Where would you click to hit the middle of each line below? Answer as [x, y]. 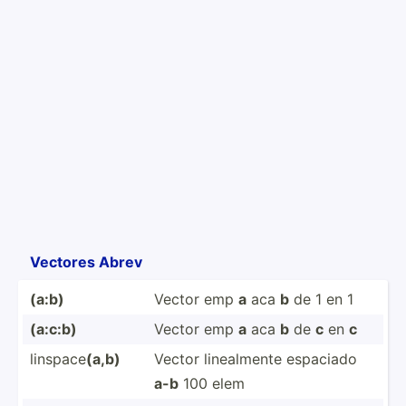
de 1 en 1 [321, 299]
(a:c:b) [53, 329]
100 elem [212, 383]
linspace [58, 358]
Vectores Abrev [86, 261]
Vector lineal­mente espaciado [256, 358]
